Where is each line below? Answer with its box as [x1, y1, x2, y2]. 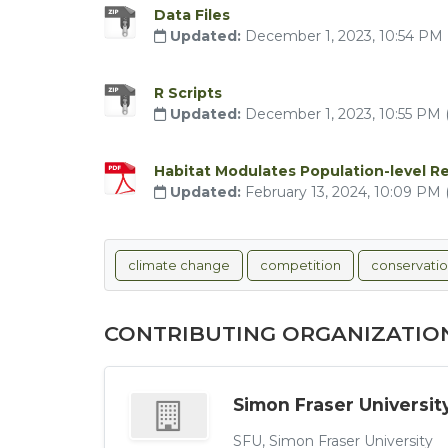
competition [260, 258, 341, 273]
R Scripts [154, 84, 222, 102]
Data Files [154, 6, 230, 24]
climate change [128, 258, 230, 273]
